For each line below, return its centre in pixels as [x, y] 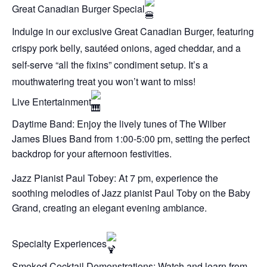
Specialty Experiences [59, 244]
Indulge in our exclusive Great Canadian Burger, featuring [133, 31]
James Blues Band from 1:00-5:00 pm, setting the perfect [131, 138]
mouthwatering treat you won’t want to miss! [104, 81]
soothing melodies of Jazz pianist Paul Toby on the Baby [131, 193]
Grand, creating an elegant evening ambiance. [109, 207]
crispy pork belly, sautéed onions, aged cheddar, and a [126, 48]
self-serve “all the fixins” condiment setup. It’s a [110, 64]
